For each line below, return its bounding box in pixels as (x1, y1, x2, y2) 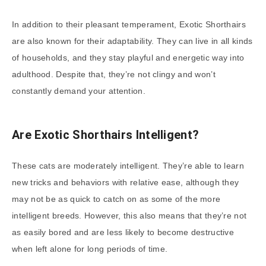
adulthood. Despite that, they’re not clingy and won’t (12, 69, 216, 80)
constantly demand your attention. (12, 86, 145, 96)
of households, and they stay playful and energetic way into (12, 53, 245, 63)
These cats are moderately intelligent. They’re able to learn (12, 160, 244, 170)
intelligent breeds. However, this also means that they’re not (12, 210, 247, 220)
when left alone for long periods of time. (12, 243, 170, 254)
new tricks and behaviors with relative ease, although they (12, 177, 239, 187)
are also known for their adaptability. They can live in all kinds (12, 36, 253, 46)
